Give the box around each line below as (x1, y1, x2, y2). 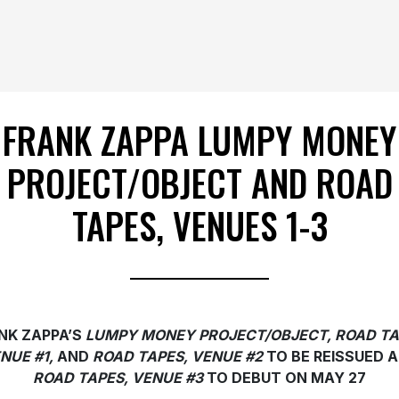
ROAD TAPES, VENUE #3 (33, 369, 203, 387)
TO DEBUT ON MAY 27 (203, 369, 366, 387)
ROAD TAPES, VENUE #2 (92, 347, 263, 366)
